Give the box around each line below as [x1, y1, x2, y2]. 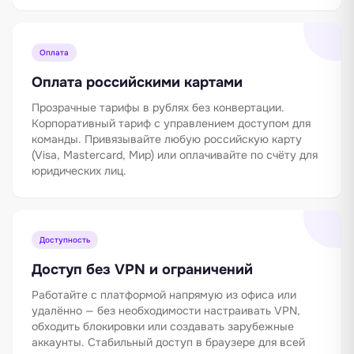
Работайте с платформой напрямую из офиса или [32, 287, 296, 302]
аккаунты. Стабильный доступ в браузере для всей [32, 334, 305, 349]
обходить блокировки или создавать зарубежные [32, 318, 294, 333]
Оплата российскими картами [32, 73, 243, 91]
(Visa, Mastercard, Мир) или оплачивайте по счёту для [32, 147, 318, 162]
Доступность [40, 234, 90, 245]
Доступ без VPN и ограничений [32, 260, 253, 278]
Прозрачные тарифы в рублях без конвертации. [32, 100, 284, 115]
